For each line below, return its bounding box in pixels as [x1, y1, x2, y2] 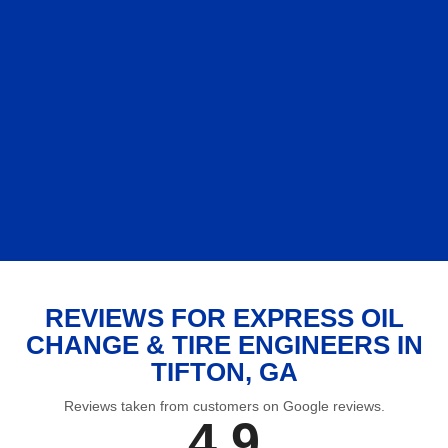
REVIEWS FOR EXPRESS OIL [44, 302, 404, 333]
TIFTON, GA [150, 356, 298, 387]
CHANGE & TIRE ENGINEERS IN [25, 329, 423, 360]
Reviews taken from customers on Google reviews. [63, 397, 385, 414]
